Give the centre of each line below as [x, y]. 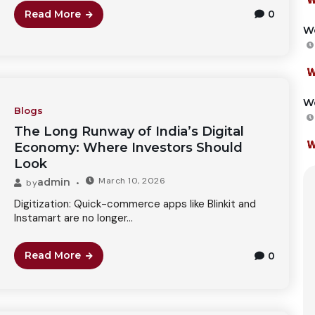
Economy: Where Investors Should [128, 148]
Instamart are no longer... [73, 218]
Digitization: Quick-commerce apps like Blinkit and [135, 204]
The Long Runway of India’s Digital [129, 131]
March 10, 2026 [132, 181]
